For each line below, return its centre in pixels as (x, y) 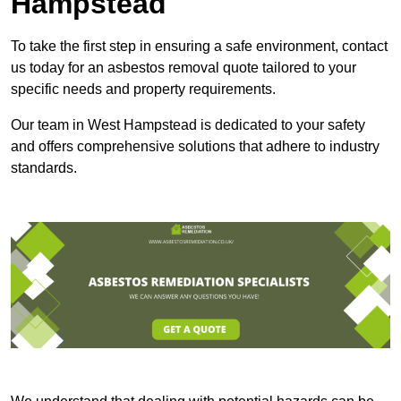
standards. (44, 167)
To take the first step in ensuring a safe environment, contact (199, 46)
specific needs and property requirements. (143, 89)
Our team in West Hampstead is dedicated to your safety (188, 124)
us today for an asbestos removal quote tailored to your (183, 67)
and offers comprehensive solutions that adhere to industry (195, 146)
